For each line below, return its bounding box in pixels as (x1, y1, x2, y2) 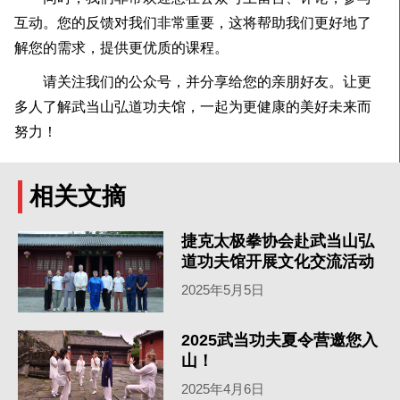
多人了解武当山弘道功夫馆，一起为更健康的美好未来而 (14, 98, 371, 114)
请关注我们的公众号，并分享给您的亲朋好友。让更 (14, 73, 371, 89)
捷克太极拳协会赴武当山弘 (181, 231, 375, 250)
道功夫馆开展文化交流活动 (181, 252, 375, 271)
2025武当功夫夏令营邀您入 (181, 330, 379, 349)
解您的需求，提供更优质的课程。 (14, 39, 229, 55)
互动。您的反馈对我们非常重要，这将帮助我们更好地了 (14, 14, 371, 30)
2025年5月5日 (181, 281, 265, 297)
